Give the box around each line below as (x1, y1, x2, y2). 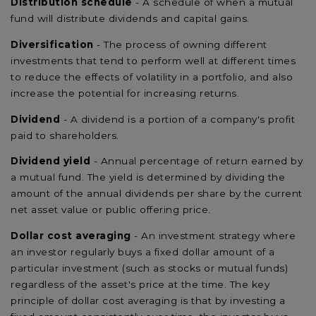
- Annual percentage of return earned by (90, 155, 303, 167)
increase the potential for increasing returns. (11, 87, 239, 99)
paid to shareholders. (11, 129, 122, 141)
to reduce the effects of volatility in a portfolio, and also (11, 71, 293, 83)
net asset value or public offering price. (11, 204, 211, 216)
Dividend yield (11, 155, 90, 167)
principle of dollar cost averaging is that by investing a (11, 294, 286, 306)
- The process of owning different (93, 39, 267, 50)
